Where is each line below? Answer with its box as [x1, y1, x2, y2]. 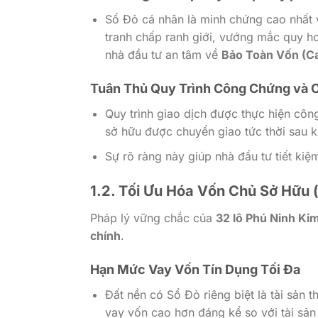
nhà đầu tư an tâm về [104, 48, 221, 62]
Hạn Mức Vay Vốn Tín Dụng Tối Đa [90, 262, 300, 278]
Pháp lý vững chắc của [90, 211, 216, 226]
